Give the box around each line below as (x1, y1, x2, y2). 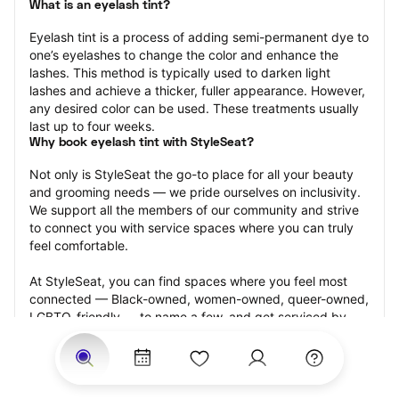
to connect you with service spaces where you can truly (29, 220, 354, 235)
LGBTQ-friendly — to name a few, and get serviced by (29, 309, 346, 324)
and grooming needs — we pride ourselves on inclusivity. (29, 184, 361, 199)
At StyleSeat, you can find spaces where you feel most (29, 273, 347, 289)
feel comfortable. (29, 238, 128, 253)
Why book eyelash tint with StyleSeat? (29, 137, 254, 149)
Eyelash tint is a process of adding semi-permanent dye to (29, 29, 369, 45)
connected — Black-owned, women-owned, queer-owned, (29, 291, 369, 306)
